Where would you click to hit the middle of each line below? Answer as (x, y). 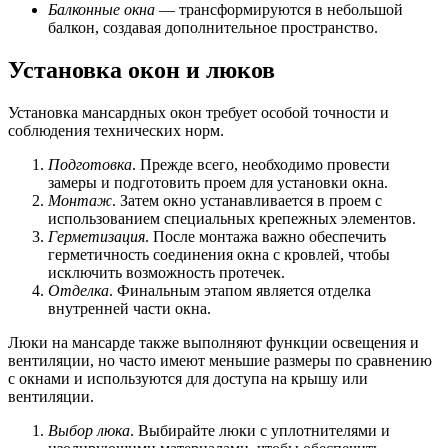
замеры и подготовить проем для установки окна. (218, 182)
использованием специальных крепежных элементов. (232, 218)
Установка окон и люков (141, 69)
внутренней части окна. (129, 308)
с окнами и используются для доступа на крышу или (188, 378)
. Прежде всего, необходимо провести (261, 164)
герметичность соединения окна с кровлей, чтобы (219, 254)
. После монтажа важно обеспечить (265, 236)
